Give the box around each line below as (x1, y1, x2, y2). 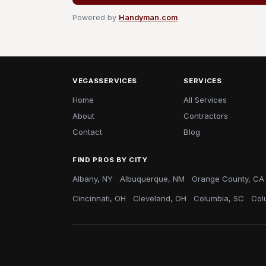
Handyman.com (119, 13, 178, 22)
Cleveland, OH (133, 194, 186, 203)
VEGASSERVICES (72, 77, 137, 85)
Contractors (183, 111, 229, 121)
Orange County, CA (192, 174, 264, 183)
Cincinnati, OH (72, 194, 126, 203)
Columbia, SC (194, 194, 244, 203)
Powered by (72, 13, 119, 22)
